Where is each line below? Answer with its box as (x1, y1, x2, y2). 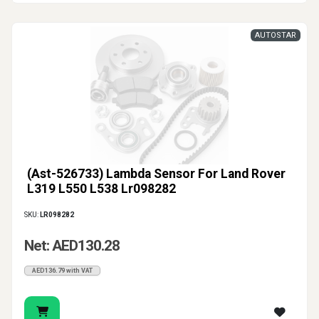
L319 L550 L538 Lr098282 (27, 182, 176, 197)
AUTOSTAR (255, 31, 296, 41)
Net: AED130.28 (24, 237, 120, 255)
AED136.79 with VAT (32, 267, 93, 275)
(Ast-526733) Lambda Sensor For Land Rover (27, 167, 286, 182)
